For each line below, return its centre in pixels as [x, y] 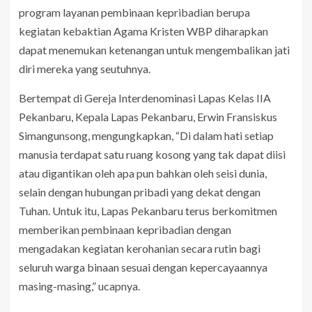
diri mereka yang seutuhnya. [85, 69]
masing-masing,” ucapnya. [79, 286]
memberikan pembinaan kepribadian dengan [125, 230]
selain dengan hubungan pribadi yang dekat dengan [140, 192]
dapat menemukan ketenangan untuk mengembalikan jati [154, 50]
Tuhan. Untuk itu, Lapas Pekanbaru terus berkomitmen [148, 211]
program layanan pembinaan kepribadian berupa [134, 13]
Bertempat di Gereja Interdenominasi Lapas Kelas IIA [145, 98]
